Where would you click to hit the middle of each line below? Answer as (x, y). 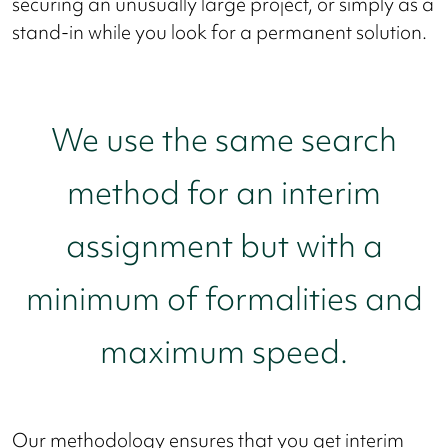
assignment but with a (224, 245)
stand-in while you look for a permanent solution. (219, 32)
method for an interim (224, 192)
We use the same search (224, 139)
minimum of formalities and (224, 298)
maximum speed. (224, 351)
